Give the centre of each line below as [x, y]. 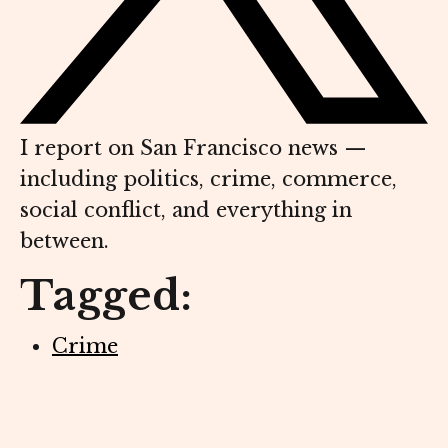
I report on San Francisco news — [193, 147]
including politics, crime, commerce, [208, 178]
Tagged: [106, 295]
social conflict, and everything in [186, 209]
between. [64, 240]
